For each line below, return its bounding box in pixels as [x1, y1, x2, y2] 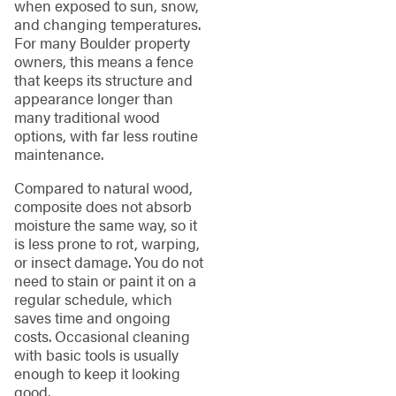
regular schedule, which [13, 287, 172, 309]
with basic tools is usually [13, 343, 179, 365]
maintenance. [13, 142, 103, 164]
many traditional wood [13, 105, 160, 127]
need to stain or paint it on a [13, 269, 196, 291]
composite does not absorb [13, 194, 192, 217]
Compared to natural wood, [13, 176, 193, 198]
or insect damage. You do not [13, 250, 203, 272]
